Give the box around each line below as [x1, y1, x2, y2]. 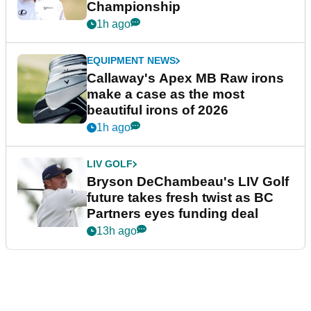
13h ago [96, 225, 137, 237]
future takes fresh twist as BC [87, 190, 274, 205]
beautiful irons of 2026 [87, 103, 228, 118]
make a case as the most [87, 87, 244, 102]
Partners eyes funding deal [87, 206, 258, 221]
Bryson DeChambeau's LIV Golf [87, 174, 289, 190]
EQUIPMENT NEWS [87, 55, 176, 67]
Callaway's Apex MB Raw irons [87, 71, 284, 86]
